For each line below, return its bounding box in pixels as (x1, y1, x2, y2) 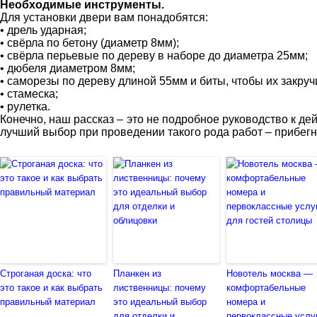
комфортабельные (226, 282, 306, 293)
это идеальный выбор (113, 296, 207, 307)
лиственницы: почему (113, 282, 206, 293)
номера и (226, 296, 265, 307)
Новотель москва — (226, 267, 313, 279)
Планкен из (113, 267, 161, 279)
